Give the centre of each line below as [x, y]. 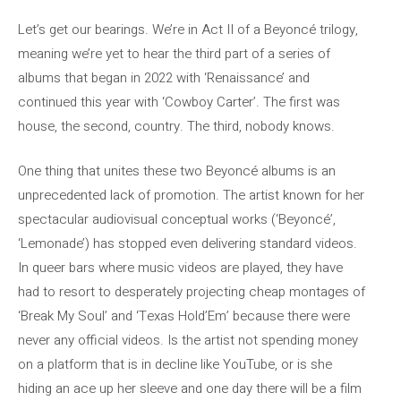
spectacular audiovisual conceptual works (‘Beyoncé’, [177, 219]
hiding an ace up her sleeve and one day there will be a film [190, 388]
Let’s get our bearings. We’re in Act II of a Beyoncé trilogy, [188, 30]
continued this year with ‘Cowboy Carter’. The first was [179, 102]
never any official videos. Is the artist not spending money [188, 340]
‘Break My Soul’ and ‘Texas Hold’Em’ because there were [184, 316]
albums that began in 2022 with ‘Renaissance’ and [164, 78]
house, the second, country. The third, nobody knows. [176, 126]
